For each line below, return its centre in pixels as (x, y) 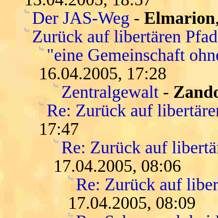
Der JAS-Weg (81, 18)
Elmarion (180, 18)
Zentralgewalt (110, 92)
